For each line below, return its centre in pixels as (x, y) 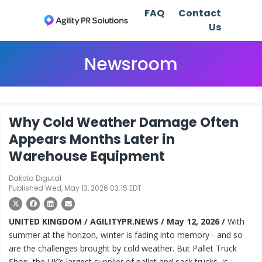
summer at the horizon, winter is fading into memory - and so (126, 235)
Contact (200, 13)
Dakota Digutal (35, 178)
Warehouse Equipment (87, 156)
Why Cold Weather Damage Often (124, 122)
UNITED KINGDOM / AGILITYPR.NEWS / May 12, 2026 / (118, 221)
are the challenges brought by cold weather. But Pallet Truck (123, 248)
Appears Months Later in (92, 139)
